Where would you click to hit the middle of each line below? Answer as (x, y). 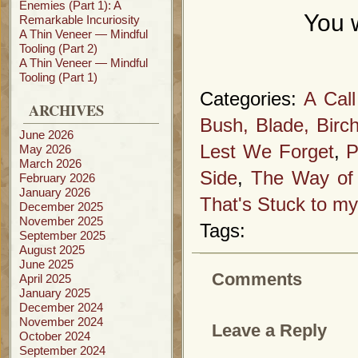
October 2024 (55, 336)
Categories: (252, 99)
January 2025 (55, 293)
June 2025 (46, 264)
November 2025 (61, 221)
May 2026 (45, 149)
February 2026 (57, 178)
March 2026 (50, 163)
